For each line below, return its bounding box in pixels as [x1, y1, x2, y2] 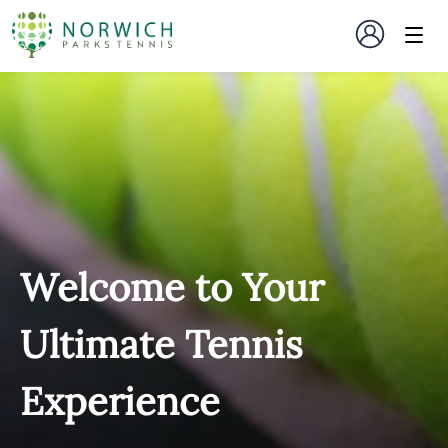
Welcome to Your [20, 263, 324, 311]
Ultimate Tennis [20, 320, 303, 368]
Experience [20, 377, 220, 425]
